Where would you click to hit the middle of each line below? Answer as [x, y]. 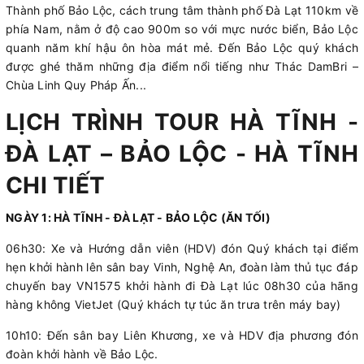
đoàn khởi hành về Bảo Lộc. [82, 354]
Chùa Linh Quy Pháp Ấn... [76, 85]
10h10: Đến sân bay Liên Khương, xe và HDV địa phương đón [182, 336]
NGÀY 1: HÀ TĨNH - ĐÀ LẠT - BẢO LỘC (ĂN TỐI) [138, 218]
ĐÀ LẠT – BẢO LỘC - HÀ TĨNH [182, 154]
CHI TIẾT [56, 186]
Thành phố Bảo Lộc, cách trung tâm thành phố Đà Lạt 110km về [182, 11]
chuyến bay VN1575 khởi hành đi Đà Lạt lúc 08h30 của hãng [182, 286]
